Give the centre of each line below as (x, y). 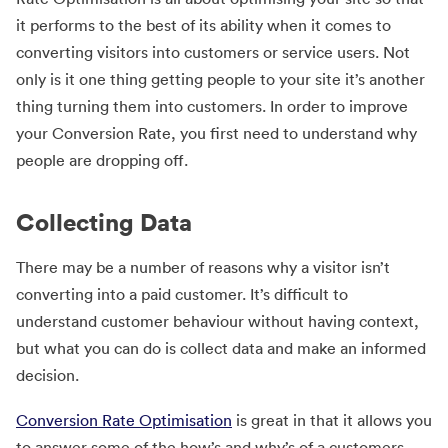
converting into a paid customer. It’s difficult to (182, 294)
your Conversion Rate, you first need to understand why (216, 133)
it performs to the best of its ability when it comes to (203, 25)
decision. (47, 375)
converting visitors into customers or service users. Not (213, 52)
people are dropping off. (102, 160)
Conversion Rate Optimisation (124, 420)
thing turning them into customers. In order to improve (212, 106)
